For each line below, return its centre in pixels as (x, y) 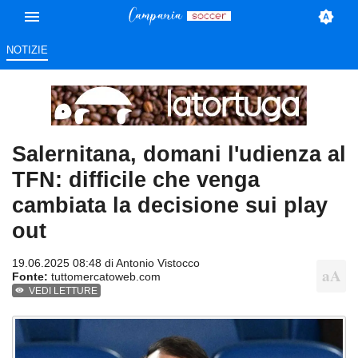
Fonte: (30, 277)
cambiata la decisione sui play (170, 205)
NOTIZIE (27, 50)
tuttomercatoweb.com (104, 277)
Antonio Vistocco (158, 263)
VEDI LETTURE (64, 291)
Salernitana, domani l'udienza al (179, 154)
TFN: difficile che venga (136, 180)
